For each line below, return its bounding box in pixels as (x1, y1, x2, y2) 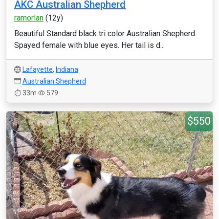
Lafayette (22, 66, 53, 73)
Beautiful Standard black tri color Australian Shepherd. (14, 29, 197, 38)
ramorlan (14, 13, 44, 22)
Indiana (56, 66, 78, 73)
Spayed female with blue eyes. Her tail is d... (14, 41, 165, 50)
